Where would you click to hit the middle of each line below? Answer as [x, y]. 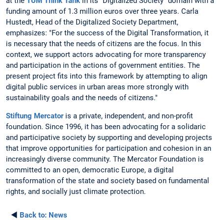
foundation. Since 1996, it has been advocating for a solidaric [106, 126]
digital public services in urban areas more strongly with [97, 87]
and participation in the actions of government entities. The [103, 65]
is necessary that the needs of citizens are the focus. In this [104, 43]
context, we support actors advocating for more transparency [106, 54]
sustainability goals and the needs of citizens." [82, 97]
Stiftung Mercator [35, 116]
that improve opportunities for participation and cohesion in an [109, 148]
